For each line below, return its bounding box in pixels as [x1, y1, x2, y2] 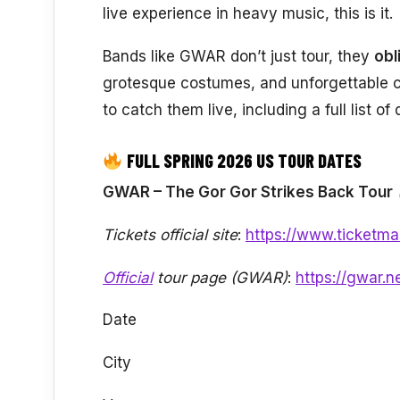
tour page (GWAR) [153, 268, 287, 287]
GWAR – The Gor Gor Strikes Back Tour [103, 182, 393, 201]
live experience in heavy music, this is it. [103, 4, 393, 23]
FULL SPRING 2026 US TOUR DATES [122, 149, 362, 171]
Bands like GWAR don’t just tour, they [103, 46, 374, 65]
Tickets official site [103, 225, 237, 244]
